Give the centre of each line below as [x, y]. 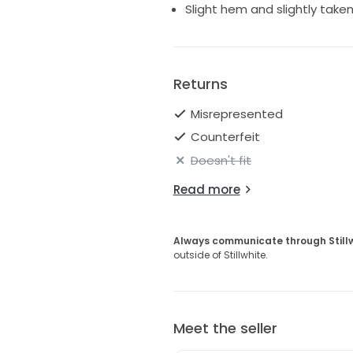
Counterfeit [225, 137]
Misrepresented [237, 113]
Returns [200, 84]
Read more [206, 189]
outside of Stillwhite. [220, 255]
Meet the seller [225, 328]
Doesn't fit [221, 160]
